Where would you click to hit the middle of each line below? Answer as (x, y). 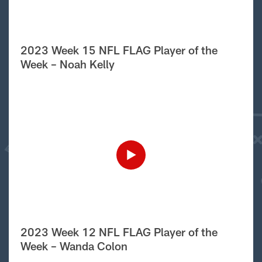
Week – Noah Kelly (67, 64)
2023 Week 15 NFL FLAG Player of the (119, 50)
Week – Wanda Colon (74, 246)
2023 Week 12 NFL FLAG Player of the (119, 232)
